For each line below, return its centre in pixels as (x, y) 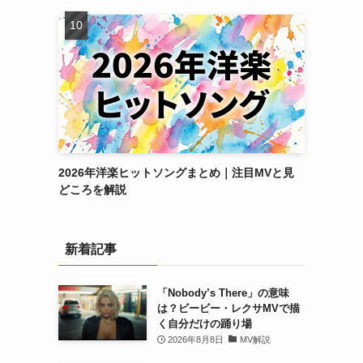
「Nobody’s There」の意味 (223, 293)
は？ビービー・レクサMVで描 (228, 308)
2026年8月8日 (196, 340)
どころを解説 (92, 190)
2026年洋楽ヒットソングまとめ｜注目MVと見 (176, 173)
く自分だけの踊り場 (204, 324)
